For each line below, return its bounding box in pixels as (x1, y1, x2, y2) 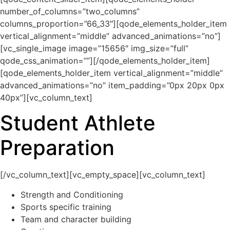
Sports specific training (21, 201, 111, 212)
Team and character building (21, 214, 131, 224)
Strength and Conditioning (21, 189, 123, 200)
